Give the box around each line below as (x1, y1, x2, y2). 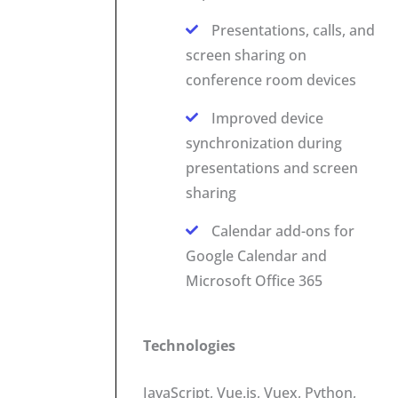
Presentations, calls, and (211, 20, 376, 40)
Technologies (143, 335, 236, 355)
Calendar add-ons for (211, 220, 355, 241)
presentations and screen (186, 157, 359, 178)
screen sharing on (186, 44, 307, 65)
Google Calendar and (186, 245, 328, 266)
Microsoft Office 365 (186, 270, 323, 291)
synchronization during (186, 132, 343, 153)
